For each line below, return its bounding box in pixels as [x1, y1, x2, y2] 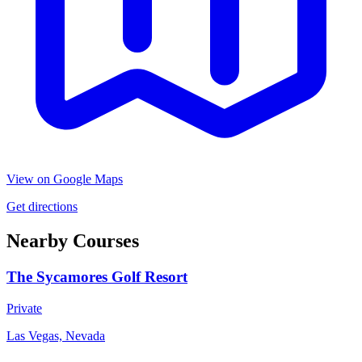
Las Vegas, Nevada [6, 328, 105, 343]
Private [6, 301, 42, 315]
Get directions [6, 200, 78, 214]
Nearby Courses [6, 230, 139, 252]
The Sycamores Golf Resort [6, 268, 187, 286]
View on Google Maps [6, 172, 123, 187]
